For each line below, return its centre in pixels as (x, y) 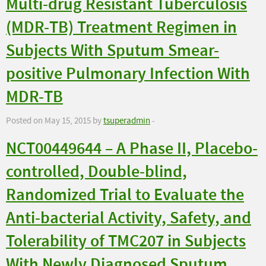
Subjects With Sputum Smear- (113, 51)
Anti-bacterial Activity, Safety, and (129, 218)
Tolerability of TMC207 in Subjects (126, 242)
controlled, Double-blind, (96, 172)
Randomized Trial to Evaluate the (125, 195)
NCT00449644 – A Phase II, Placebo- (132, 149)
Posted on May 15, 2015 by (55, 121)
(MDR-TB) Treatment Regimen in (121, 28)
